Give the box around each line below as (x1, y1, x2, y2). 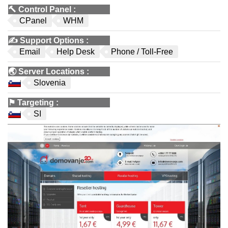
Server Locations (18, 67, 84, 76)
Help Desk (56, 47, 95, 56)
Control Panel (18, 5, 71, 14)
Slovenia (34, 78, 66, 87)
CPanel (19, 16, 47, 25)
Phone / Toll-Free (111, 47, 173, 56)
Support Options (20, 36, 84, 45)
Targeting (17, 98, 54, 107)
